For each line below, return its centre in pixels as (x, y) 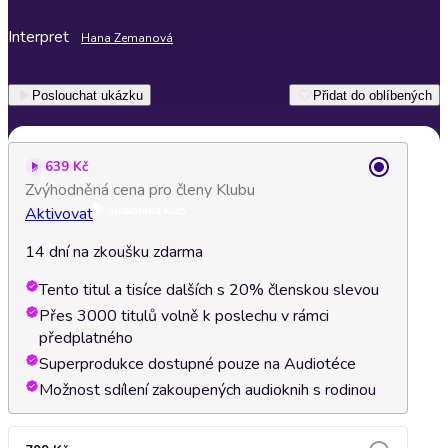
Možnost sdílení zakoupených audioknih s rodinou (207, 390)
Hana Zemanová (127, 38)
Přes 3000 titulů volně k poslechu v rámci (184, 316)
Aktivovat (59, 214)
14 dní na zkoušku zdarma (114, 252)
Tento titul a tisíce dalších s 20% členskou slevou (209, 290)
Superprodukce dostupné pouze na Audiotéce (197, 364)
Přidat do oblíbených (372, 95)
